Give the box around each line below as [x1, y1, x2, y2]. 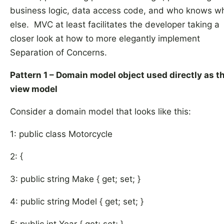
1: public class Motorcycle [10, 129, 112, 139]
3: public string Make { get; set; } [10, 174, 140, 184]
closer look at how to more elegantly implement [10, 33, 200, 43]
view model [10, 84, 57, 94]
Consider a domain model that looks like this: [10, 106, 191, 116]
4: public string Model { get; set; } [10, 196, 143, 206]
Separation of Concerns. [10, 47, 107, 57]
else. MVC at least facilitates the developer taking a [10, 19, 219, 29]
